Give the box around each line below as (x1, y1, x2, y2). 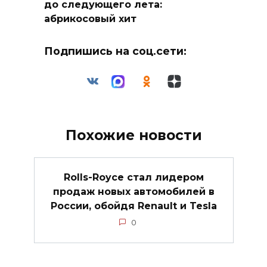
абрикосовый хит (44, 13, 136, 24)
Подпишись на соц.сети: (44, 45, 187, 58)
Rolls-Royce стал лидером (63, 171, 204, 183)
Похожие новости (65, 127, 202, 144)
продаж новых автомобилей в (52, 185, 215, 197)
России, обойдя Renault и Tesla (50, 200, 217, 212)
